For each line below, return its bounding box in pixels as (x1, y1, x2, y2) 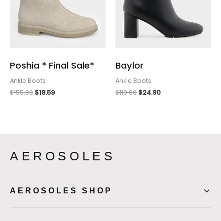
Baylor (115, 59, 144, 72)
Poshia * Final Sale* (10, 59, 94, 72)
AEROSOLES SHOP (10, 186, 112, 195)
